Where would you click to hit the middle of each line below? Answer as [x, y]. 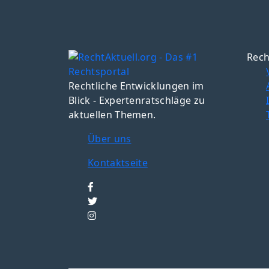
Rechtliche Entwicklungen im [136, 86]
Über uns [110, 139]
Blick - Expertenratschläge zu [137, 100]
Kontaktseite [118, 163]
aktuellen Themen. [112, 115]
